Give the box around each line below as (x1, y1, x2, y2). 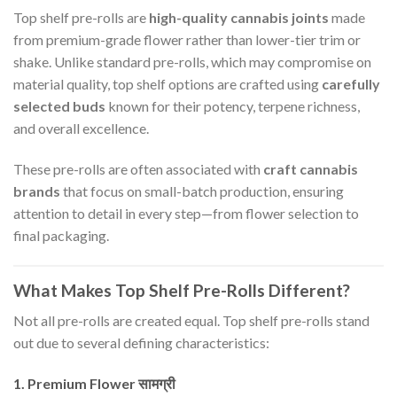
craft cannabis (263, 160, 358, 177)
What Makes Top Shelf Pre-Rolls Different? (13, 279, 350, 300)
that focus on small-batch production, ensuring (60, 182, 344, 199)
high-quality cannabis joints (149, 8, 329, 26)
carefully (322, 74, 380, 92)
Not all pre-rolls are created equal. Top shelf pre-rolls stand (13, 312, 370, 330)
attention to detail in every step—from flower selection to (13, 204, 359, 222)
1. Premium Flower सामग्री (13, 374, 175, 392)
